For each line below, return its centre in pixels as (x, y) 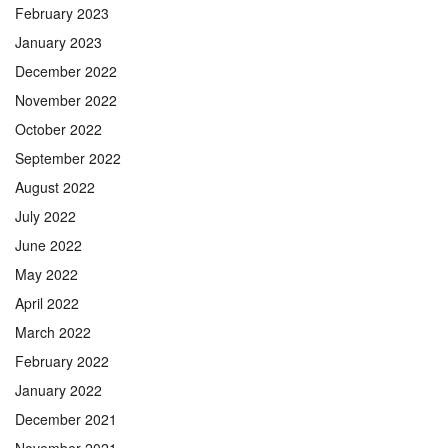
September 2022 (68, 157)
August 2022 (55, 186)
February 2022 (62, 360)
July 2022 (45, 215)
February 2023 (62, 12)
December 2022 (66, 70)
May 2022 (46, 273)
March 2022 (53, 331)
